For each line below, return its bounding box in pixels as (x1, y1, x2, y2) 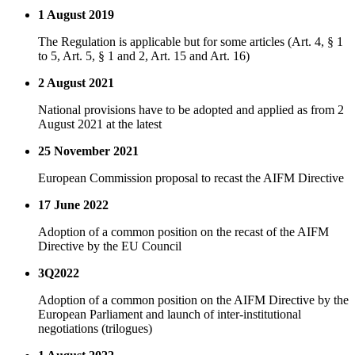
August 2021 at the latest (38, 117, 162, 132)
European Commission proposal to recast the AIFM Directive (38, 171, 344, 185)
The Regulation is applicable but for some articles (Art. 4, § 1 (38, 35, 343, 49)
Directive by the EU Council (38, 239, 181, 254)
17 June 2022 (38, 198, 109, 212)
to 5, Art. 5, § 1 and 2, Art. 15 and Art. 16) (38, 49, 250, 63)
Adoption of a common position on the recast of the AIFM (38, 225, 329, 239)
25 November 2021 (38, 144, 139, 158)
